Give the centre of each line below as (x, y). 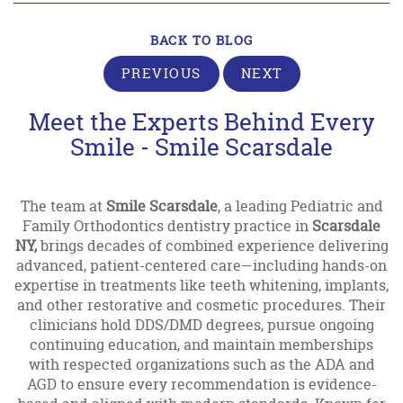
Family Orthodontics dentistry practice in (167, 225)
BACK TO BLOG (201, 40)
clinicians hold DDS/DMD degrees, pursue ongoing (201, 324)
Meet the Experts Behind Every (201, 121)
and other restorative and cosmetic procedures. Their (201, 304)
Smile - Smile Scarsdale (201, 147)
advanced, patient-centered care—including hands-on (201, 265)
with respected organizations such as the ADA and (201, 364)
